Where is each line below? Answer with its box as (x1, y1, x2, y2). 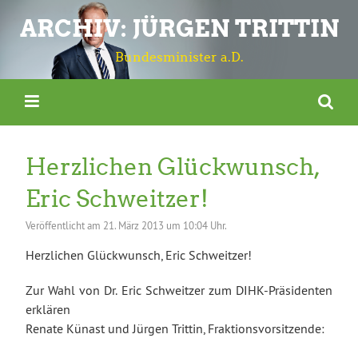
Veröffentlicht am (26, 219, 103, 232)
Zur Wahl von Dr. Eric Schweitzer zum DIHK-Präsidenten (26, 281, 332, 298)
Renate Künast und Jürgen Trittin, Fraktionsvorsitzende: (26, 320, 324, 336)
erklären (26, 300, 70, 317)
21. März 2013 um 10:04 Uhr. (103, 219, 227, 232)
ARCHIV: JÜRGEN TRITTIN (19, 14, 339, 42)
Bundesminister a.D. (114, 50, 244, 65)
